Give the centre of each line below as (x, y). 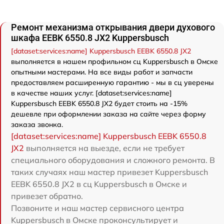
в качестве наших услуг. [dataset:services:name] (91, 93)
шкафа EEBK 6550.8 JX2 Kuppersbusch (90, 38)
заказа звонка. (37, 124)
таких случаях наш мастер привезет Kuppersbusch (109, 172)
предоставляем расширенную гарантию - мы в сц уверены (112, 82)
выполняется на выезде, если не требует (104, 148)
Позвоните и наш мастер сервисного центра (97, 208)
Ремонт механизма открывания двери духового (113, 27)
